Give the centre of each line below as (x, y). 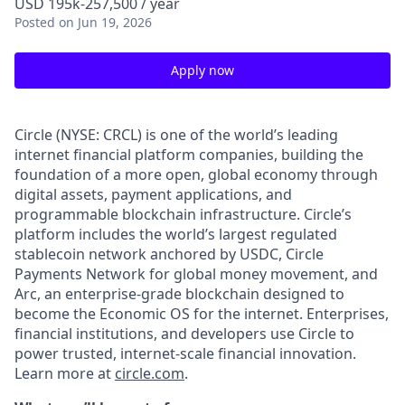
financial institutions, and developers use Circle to (184, 334)
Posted (35, 22)
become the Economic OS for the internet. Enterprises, (202, 314)
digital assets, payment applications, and (153, 194)
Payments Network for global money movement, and (196, 274)
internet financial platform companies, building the (189, 155)
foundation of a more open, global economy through (196, 174)
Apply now (202, 70)
